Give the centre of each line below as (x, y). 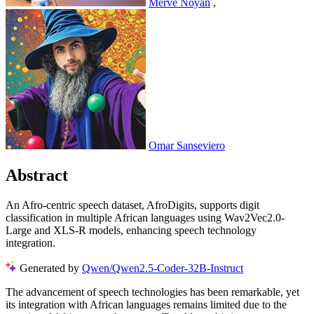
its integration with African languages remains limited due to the (146, 304)
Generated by (51, 268)
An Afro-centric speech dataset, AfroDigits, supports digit (132, 205)
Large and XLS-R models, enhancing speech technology (131, 230)
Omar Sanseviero (187, 146)
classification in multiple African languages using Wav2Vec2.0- (145, 217)
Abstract (37, 176)
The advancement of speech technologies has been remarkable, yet (152, 292)
